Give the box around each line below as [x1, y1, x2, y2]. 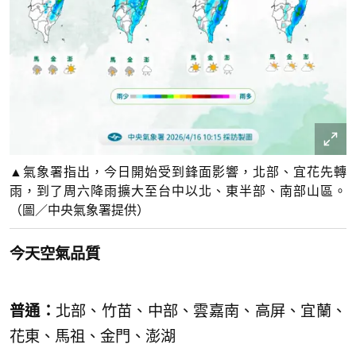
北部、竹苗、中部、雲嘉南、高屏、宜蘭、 [55, 303, 347, 320]
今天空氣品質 [10, 246, 100, 263]
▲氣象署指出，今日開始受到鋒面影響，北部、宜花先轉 [10, 165, 346, 180]
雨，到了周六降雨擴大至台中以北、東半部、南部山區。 [10, 184, 346, 199]
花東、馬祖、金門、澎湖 [10, 328, 176, 346]
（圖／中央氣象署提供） [10, 203, 149, 218]
